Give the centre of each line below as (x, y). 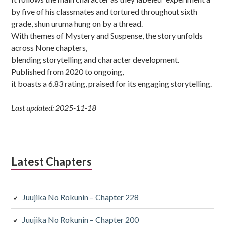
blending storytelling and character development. (95, 60)
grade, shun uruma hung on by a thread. (77, 24)
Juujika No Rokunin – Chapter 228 (81, 197)
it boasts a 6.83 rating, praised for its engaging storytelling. (112, 84)
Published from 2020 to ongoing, (68, 72)
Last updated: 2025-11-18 (54, 108)
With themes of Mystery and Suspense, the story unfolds (107, 36)
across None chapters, (49, 48)
